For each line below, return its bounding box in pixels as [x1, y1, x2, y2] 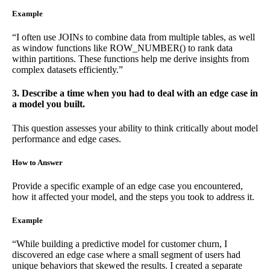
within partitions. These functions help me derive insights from [12, 54, 249, 64]
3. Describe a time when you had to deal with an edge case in [12, 88, 258, 99]
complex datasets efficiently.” [12, 64, 123, 75]
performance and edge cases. [12, 133, 121, 144]
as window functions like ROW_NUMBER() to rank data [12, 43, 233, 53]
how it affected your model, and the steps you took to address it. [12, 191, 254, 202]
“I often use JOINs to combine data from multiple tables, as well [12, 32, 255, 42]
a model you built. [12, 99, 85, 110]
